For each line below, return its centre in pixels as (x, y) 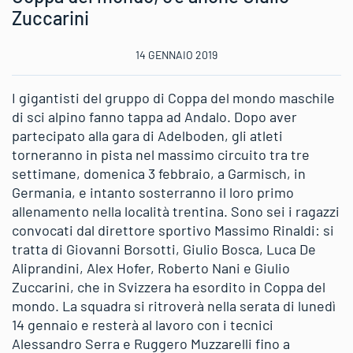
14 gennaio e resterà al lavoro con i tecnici (143, 324)
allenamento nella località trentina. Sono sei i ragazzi (176, 211)
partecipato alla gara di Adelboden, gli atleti (147, 135)
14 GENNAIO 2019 (176, 54)
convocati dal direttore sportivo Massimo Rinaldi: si (173, 230)
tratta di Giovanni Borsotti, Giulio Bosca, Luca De (164, 249)
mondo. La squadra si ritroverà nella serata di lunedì (174, 305)
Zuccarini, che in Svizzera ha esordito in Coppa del (169, 286)
